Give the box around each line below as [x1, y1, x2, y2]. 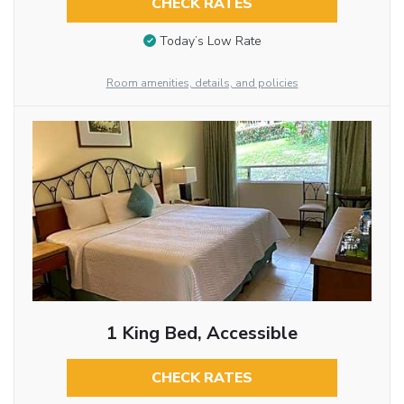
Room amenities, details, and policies [106, 76, 298, 91]
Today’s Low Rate [159, 32, 262, 50]
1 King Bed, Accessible [106, 321, 298, 346]
